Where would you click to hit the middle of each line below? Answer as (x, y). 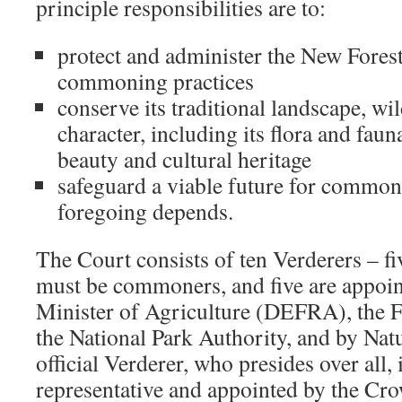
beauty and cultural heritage (184, 158)
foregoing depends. (145, 210)
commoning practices (156, 80)
